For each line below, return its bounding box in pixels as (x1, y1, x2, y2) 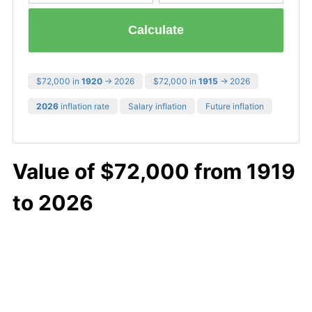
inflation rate (58, 100, 109, 111)
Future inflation (205, 100, 264, 111)
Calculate (128, 23, 184, 38)
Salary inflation (128, 100, 187, 111)
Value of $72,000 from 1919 (13, 158, 295, 184)
